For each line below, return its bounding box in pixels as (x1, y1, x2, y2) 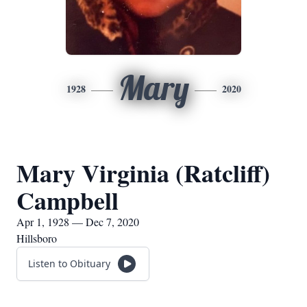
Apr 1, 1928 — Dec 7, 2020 (16, 214, 139, 229)
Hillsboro (16, 231, 57, 245)
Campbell (16, 182, 119, 218)
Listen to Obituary (28, 257, 110, 270)
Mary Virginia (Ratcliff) (16, 155, 270, 191)
